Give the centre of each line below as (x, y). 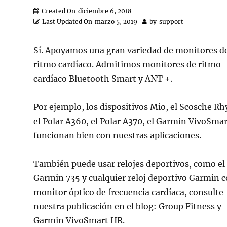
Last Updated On (67, 22)
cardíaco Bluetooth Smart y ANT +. (103, 79)
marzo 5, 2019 (116, 22)
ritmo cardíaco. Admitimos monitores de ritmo (127, 64)
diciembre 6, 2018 (105, 11)
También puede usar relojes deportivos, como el (129, 164)
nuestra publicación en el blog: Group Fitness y (128, 206)
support (172, 22)
